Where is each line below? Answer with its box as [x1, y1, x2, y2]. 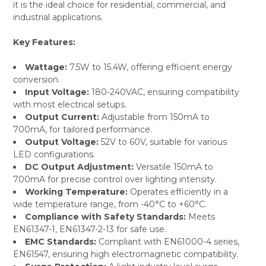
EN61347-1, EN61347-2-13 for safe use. [12, 223, 166, 235]
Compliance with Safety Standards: [24, 211, 186, 222]
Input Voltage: [24, 86, 89, 97]
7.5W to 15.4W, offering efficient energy [66, 61, 232, 72]
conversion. [12, 74, 60, 85]
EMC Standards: [24, 236, 96, 247]
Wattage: [24, 61, 67, 72]
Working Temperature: [24, 186, 128, 197]
